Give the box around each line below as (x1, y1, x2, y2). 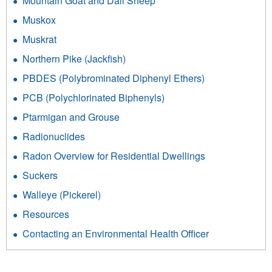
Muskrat (22, 32, 56, 47)
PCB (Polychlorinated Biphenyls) (22, 90, 165, 105)
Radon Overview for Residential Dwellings (22, 149, 205, 163)
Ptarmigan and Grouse (22, 110, 120, 124)
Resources (22, 207, 69, 222)
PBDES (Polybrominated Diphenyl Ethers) (22, 71, 205, 86)
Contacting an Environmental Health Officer (22, 226, 209, 241)
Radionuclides (22, 129, 85, 144)
